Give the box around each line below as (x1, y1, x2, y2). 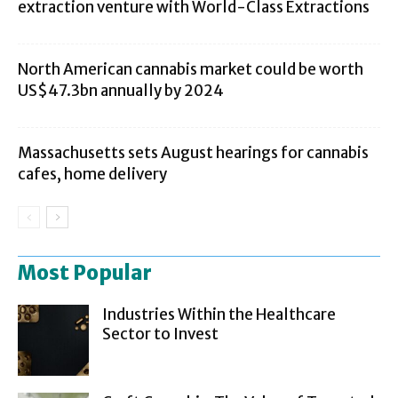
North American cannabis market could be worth (18, 59, 363, 79)
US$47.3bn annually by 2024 (18, 80, 224, 100)
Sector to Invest (102, 323, 219, 344)
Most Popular (18, 259, 152, 285)
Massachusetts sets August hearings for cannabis (18, 142, 369, 163)
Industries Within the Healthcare (102, 304, 336, 324)
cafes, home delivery (18, 163, 167, 184)
